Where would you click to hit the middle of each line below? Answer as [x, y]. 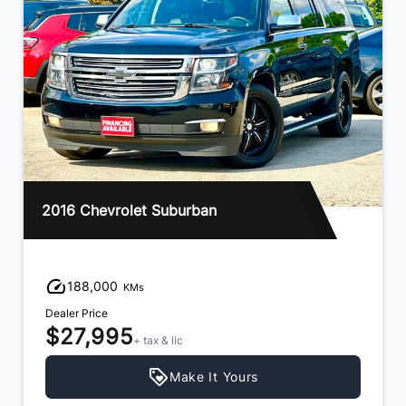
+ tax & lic [159, 341]
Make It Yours [214, 377]
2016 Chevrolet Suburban [129, 211]
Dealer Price [77, 314]
